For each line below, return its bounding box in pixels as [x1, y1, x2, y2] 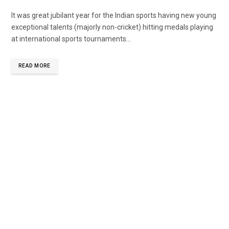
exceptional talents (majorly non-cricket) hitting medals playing [11, 22, 213, 31]
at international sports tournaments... [11, 34, 131, 43]
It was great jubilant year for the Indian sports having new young [11, 11, 216, 19]
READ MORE [18, 62, 51, 68]
